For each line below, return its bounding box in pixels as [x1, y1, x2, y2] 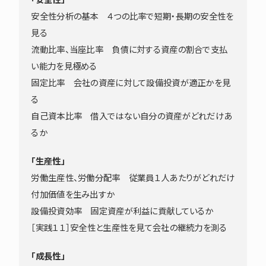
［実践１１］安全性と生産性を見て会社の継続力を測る [31, 222, 227, 233]
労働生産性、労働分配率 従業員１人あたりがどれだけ [31, 172, 235, 183]
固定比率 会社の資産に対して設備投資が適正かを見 [31, 77, 231, 88]
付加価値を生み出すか [31, 189, 115, 200]
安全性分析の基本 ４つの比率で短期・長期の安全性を [31, 11, 234, 22]
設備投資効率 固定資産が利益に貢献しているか [31, 205, 214, 217]
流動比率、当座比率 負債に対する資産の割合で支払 [31, 44, 228, 55]
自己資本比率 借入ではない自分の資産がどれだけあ [31, 110, 233, 122]
